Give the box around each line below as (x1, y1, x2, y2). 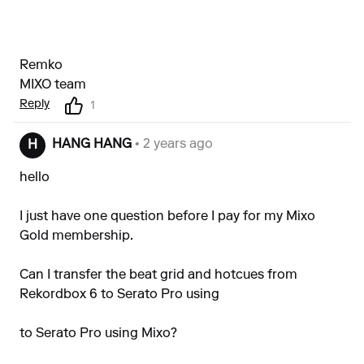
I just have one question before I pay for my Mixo (19, 210, 315, 223)
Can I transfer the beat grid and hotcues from (19, 269, 297, 282)
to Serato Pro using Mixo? (19, 327, 177, 340)
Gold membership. (19, 230, 133, 243)
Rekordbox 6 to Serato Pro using (19, 288, 219, 301)
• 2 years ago (132, 138, 213, 151)
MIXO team (19, 79, 86, 92)
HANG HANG (52, 138, 132, 151)
